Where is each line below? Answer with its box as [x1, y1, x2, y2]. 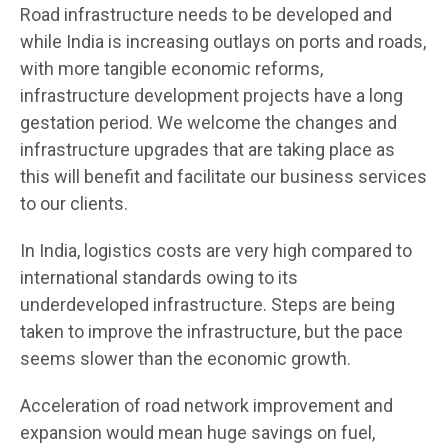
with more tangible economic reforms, [20, 57, 323, 79]
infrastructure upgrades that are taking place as [20, 138, 395, 160]
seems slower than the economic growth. [20, 347, 351, 369]
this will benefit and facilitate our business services [20, 165, 427, 187]
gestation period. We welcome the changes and [20, 111, 397, 133]
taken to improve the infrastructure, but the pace [20, 320, 403, 342]
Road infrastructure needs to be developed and [20, 3, 392, 25]
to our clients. [20, 192, 128, 214]
